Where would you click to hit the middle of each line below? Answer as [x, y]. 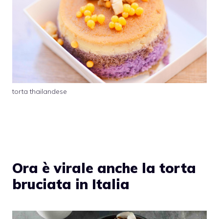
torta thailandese [40, 91]
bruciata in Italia [71, 184]
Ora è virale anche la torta [104, 168]
